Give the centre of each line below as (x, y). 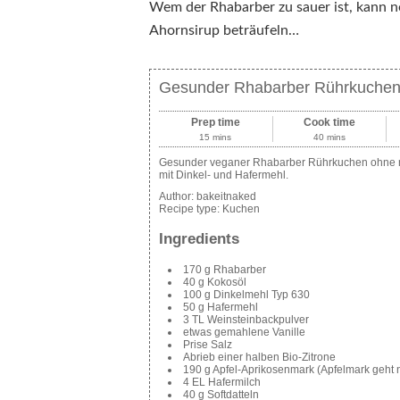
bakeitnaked (226, 197)
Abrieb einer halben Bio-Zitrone (259, 357)
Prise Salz (208, 344)
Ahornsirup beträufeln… (224, 31)
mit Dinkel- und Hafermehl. (224, 175)
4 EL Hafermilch (222, 382)
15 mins (216, 137)
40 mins (329, 137)
